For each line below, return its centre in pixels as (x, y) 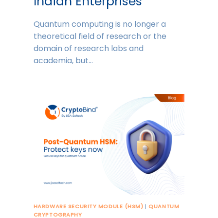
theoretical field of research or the (100, 36)
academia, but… (63, 60)
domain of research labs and (88, 48)
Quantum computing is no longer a (100, 24)
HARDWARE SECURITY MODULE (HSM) (88, 206)
